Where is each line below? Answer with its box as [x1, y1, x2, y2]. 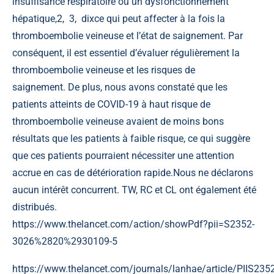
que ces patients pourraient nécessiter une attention [12, 149, 234, 161]
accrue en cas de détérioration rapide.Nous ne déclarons [12, 166, 253, 179]
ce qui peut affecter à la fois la [94, 12, 225, 24]
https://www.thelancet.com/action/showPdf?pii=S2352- [12, 218, 254, 230]
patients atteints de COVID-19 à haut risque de [12, 98, 210, 110]
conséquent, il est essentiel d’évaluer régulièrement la [12, 46, 240, 59]
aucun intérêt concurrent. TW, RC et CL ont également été [12, 183, 256, 196]
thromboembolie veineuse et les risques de [12, 64, 195, 76]
